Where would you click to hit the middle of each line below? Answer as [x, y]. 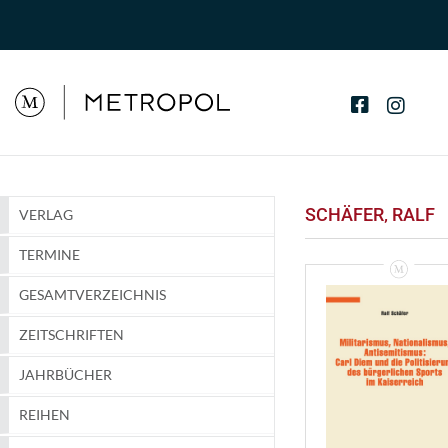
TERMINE [49, 255]
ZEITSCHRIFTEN [71, 335]
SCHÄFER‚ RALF [369, 215]
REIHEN [44, 415]
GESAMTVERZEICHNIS [92, 295]
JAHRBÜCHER [65, 375]
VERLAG [46, 215]
